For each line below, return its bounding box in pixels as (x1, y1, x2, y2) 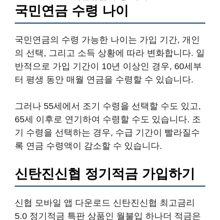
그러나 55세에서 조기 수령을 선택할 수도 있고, (15, 101, 201, 111)
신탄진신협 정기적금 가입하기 (15, 166, 195, 181)
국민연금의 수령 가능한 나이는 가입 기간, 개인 (15, 35, 200, 45)
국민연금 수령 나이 (15, 3, 129, 18)
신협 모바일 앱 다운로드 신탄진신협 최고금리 (15, 198, 195, 208)
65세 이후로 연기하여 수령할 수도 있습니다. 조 (15, 114, 201, 124)
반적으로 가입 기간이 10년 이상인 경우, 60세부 (15, 61, 202, 71)
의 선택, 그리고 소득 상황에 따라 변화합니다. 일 (15, 48, 205, 58)
